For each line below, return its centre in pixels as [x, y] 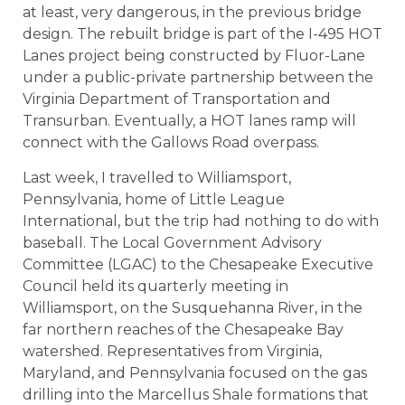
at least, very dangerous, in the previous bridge [192, 13]
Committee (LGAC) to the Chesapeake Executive [198, 264]
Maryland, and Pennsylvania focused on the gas [195, 372]
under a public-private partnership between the [198, 78]
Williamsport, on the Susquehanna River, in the [193, 307]
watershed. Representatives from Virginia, [172, 351]
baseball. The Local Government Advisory [172, 242]
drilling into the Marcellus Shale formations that [196, 394]
